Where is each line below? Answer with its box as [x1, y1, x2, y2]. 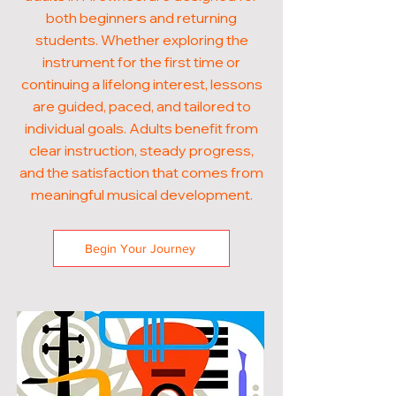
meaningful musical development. [30, 186, 253, 203]
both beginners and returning [46, 9, 237, 27]
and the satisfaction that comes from [19, 164, 263, 181]
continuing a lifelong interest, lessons [20, 75, 263, 93]
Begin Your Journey [84, 241, 195, 255]
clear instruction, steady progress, [29, 141, 254, 159]
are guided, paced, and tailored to [32, 97, 251, 115]
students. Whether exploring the [34, 31, 248, 49]
